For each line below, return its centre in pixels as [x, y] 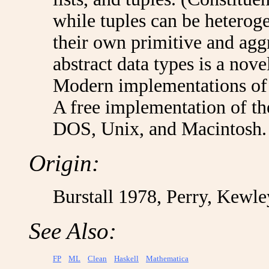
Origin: [64, 163]
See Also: [73, 231]
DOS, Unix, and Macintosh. [160, 129]
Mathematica [167, 258]
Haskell [126, 258]
